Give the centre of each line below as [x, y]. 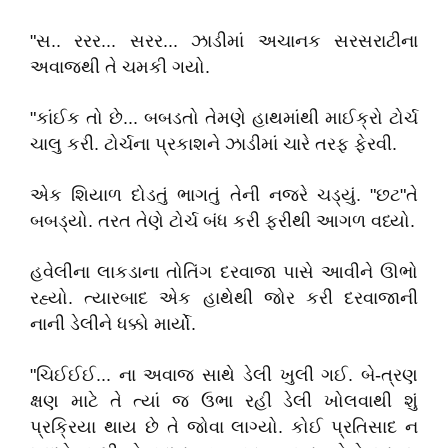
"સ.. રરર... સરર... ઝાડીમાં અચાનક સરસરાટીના [224, 41]
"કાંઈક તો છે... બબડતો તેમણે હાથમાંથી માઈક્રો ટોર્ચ [224, 118]
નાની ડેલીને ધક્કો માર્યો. [113, 324]
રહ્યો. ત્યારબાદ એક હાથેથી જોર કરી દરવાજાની [224, 298]
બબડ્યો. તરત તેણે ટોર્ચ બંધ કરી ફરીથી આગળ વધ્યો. [222, 221]
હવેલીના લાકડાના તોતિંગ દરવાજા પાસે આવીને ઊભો [224, 272]
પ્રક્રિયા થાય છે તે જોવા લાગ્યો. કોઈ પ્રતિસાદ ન [224, 427]
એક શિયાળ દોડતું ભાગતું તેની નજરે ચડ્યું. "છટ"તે [224, 195]
